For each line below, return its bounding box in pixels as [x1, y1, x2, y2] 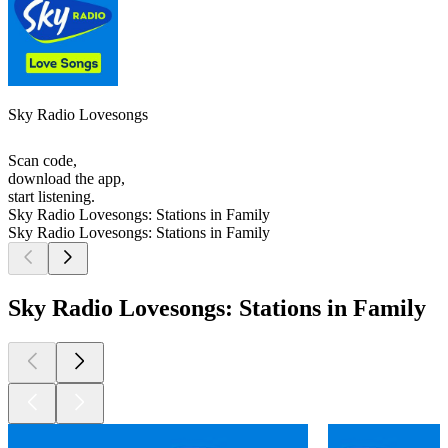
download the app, [8, 170, 125, 188]
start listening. [8, 188, 95, 206]
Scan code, [8, 152, 77, 170]
